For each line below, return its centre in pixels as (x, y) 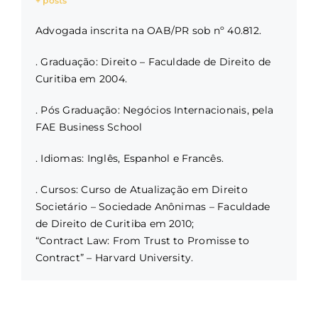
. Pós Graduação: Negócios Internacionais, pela (155, 110)
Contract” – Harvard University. (115, 257)
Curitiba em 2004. (82, 78)
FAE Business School (89, 127)
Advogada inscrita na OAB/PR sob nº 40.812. (149, 30)
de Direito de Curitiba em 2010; (115, 223)
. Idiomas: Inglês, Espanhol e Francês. (130, 158)
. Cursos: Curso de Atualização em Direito (142, 189)
